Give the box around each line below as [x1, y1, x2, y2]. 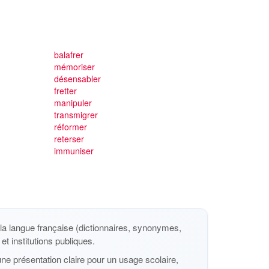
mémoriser [53, 61, 95, 73]
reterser [53, 133, 84, 145]
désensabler [53, 73, 101, 85]
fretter [53, 85, 77, 97]
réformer [53, 121, 87, 133]
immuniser [53, 145, 94, 157]
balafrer [53, 49, 83, 61]
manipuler [53, 97, 92, 109]
